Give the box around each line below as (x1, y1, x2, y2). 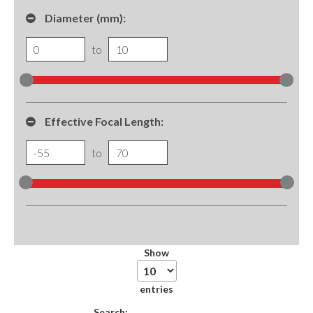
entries (140, 282, 173, 295)
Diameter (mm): (43, 11, 126, 25)
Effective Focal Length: (43, 115, 163, 129)
